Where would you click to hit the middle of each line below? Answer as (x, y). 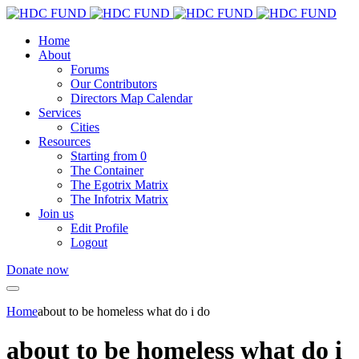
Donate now (38, 270)
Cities (85, 127)
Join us (56, 214)
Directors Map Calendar (131, 98)
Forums (90, 69)
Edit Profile (99, 228)
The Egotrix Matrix (119, 185)
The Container (107, 170)
